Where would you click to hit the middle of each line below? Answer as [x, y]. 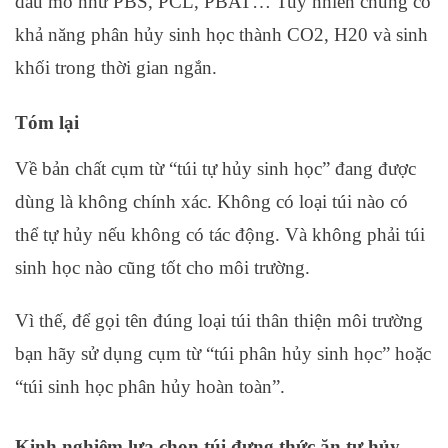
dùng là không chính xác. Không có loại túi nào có [211, 201]
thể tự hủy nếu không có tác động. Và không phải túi [220, 234]
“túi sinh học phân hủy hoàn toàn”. [150, 386]
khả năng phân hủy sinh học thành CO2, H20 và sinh [221, 34]
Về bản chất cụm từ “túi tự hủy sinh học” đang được [215, 168]
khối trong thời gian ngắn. [116, 67]
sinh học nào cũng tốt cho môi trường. [162, 267]
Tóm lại [47, 122]
